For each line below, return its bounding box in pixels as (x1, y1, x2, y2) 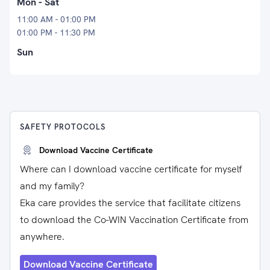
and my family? (20, 180, 84, 192)
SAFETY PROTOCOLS (20, 122, 105, 132)
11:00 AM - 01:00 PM (17, 14, 96, 25)
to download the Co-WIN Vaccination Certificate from (20, 213, 248, 226)
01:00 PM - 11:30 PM (17, 27, 95, 38)
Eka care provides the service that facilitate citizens (20, 196, 240, 209)
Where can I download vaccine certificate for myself (20, 163, 242, 175)
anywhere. (20, 230, 64, 243)
